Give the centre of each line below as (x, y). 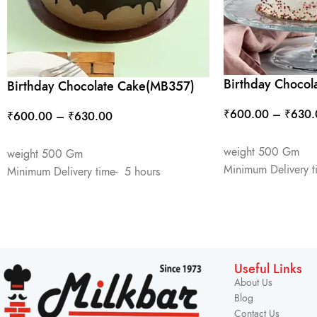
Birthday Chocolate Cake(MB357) (101, 86)
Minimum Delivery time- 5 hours (83, 172)
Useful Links (268, 268)
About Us (253, 282)
